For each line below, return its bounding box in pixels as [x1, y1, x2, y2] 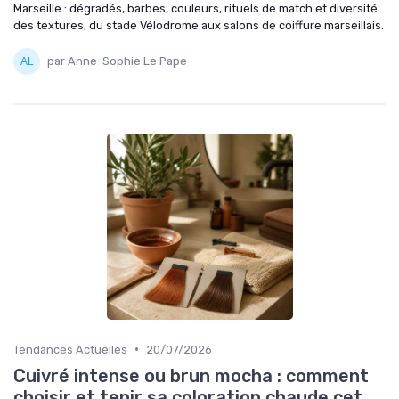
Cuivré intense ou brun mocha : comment [13, 364, 369, 387]
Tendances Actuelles [13, 342, 127, 356]
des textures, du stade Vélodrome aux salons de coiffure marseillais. [13, 18, 384, 32]
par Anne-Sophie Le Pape [47, 54, 187, 69]
